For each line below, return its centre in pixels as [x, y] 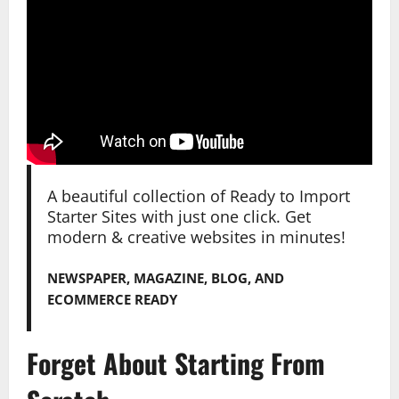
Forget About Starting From [176, 362]
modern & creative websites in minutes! [196, 237]
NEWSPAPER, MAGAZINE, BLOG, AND [165, 278]
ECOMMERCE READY [112, 299]
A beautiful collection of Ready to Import [198, 196]
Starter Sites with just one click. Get [179, 217]
